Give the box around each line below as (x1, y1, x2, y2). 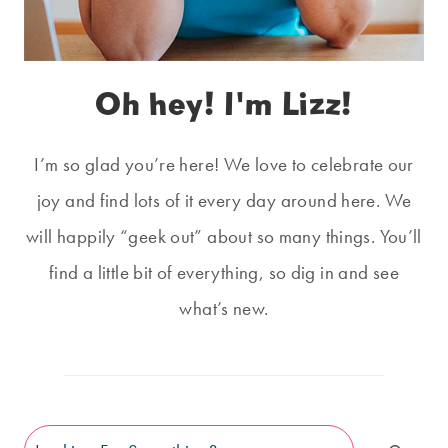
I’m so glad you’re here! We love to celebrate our (34, 152, 414, 178)
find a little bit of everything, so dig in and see (48, 260, 399, 286)
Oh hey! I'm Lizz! (95, 83, 353, 125)
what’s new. (179, 296, 269, 322)
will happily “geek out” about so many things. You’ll (26, 224, 422, 250)
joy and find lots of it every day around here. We (36, 188, 412, 214)
